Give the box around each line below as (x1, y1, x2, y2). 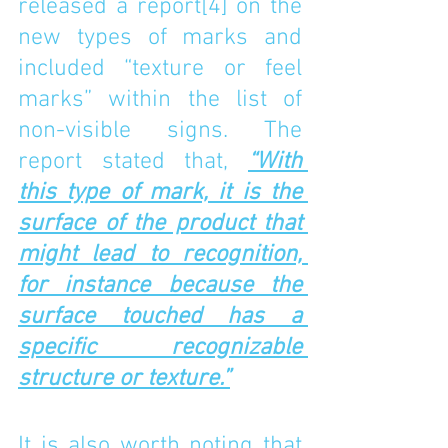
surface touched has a (18, 303, 302, 331)
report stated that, (18, 148, 248, 176)
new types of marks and (18, 24, 302, 52)
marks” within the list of (18, 86, 302, 114)
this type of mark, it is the (18, 179, 302, 207)
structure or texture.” (18, 365, 230, 393)
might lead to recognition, (18, 241, 302, 269)
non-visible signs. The (18, 117, 302, 145)
